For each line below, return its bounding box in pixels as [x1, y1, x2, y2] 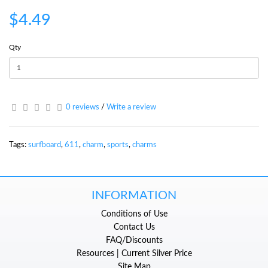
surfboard [28, 141, 61, 149]
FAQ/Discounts [105, 236, 163, 245]
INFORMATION [92, 189, 176, 202]
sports [107, 141, 129, 149]
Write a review [106, 103, 156, 111]
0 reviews [66, 103, 99, 111]
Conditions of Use [100, 209, 167, 218]
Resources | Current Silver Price [76, 249, 192, 258]
